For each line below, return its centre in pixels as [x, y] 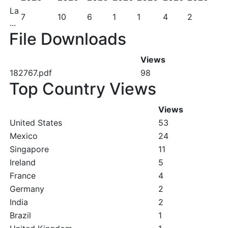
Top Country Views [83, 89]
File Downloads [68, 39]
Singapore [29, 149]
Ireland [23, 163]
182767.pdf [31, 73]
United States [36, 123]
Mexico [24, 136]
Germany [27, 189]
